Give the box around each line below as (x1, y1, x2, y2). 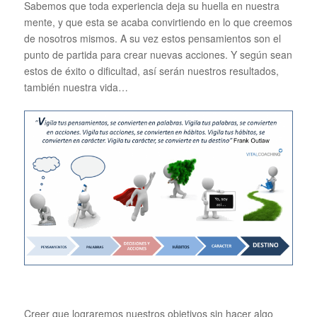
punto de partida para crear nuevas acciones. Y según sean (23, 47, 292, 62)
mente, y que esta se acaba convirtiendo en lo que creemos (23, 14, 292, 29)
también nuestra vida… (23, 79, 128, 94)
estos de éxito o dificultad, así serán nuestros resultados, (23, 63, 279, 78)
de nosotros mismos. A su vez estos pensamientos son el (23, 30, 281, 45)
